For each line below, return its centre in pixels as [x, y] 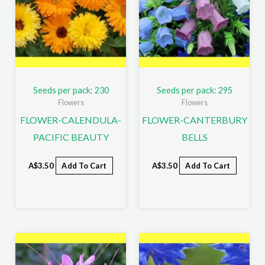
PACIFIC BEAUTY [71, 137]
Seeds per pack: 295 [194, 90]
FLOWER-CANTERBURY [194, 120]
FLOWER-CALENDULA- [71, 120]
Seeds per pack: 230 [71, 90]
